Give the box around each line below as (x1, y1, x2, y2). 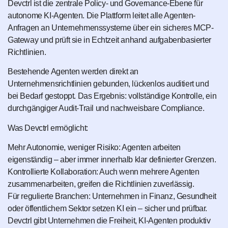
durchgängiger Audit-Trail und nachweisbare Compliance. (8, 104, 205, 113)
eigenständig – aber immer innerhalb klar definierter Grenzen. (8, 155, 216, 164)
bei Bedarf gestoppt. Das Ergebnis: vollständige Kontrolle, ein (8, 92, 217, 101)
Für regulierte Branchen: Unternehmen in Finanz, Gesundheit (8, 191, 216, 201)
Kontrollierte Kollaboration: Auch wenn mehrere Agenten (8, 167, 199, 176)
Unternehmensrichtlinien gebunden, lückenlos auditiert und (8, 79, 209, 89)
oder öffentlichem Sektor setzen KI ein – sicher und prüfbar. (8, 204, 208, 213)
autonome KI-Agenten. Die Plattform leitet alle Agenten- (8, 11, 196, 20)
